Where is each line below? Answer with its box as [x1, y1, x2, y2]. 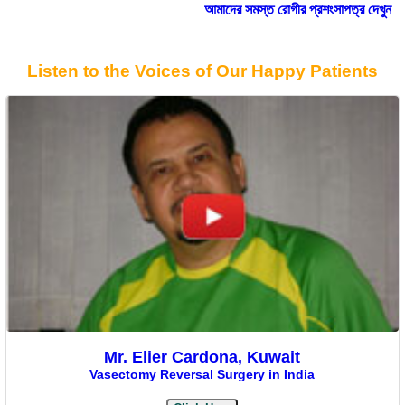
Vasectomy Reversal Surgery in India [89, 367, 316, 382]
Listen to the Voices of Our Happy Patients [27, 61, 378, 80]
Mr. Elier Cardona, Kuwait [104, 348, 301, 367]
